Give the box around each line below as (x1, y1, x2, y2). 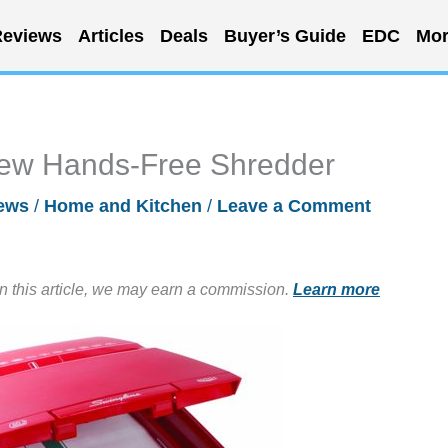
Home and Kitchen (44, 196, 202, 216)
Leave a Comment (217, 196, 371, 216)
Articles (77, 25, 144, 46)
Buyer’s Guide (223, 25, 346, 46)
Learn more (293, 280, 380, 298)
